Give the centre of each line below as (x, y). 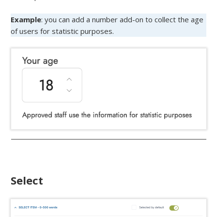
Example (26, 19)
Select (27, 180)
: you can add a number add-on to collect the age (123, 19)
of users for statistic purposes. (62, 31)
